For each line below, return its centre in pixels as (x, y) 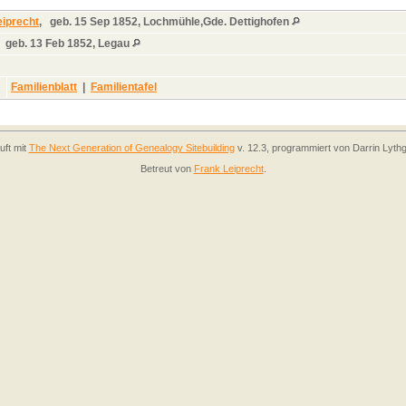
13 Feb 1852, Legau (80, 43)
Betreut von (167, 169)
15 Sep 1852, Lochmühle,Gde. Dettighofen (182, 21)
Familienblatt (44, 87)
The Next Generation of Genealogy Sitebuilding (131, 148)
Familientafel (124, 87)
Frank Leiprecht (228, 169)
